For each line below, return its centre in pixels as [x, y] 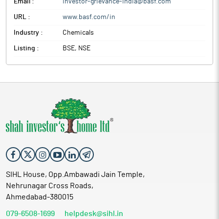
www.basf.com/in [89, 17]
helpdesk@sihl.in [94, 214]
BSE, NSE [77, 48]
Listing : [26, 48]
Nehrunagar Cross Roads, [50, 186]
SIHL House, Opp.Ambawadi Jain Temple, [75, 175]
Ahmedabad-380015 [40, 197]
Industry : [28, 33]
